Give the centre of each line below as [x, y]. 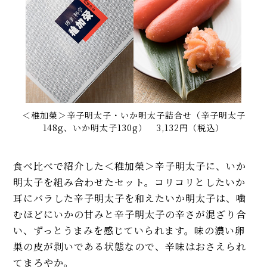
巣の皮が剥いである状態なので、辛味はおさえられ [130, 247]
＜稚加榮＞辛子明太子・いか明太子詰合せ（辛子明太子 [133, 115]
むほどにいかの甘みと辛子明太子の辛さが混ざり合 [130, 215]
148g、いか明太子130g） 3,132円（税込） [133, 128]
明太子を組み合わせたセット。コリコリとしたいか [130, 182]
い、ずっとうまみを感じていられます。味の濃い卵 [129, 231]
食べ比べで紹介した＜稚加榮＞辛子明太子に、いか [130, 166]
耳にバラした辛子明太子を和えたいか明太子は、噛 [130, 198]
